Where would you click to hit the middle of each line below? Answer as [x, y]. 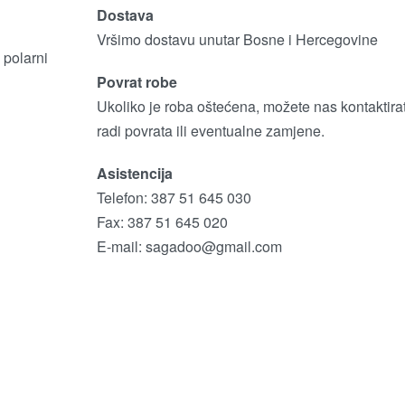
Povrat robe [137, 82]
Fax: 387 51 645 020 [162, 222]
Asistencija [134, 173]
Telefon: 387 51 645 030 [174, 198]
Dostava [127, 15]
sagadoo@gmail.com [213, 246]
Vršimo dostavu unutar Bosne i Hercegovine [237, 39]
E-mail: [121, 246]
